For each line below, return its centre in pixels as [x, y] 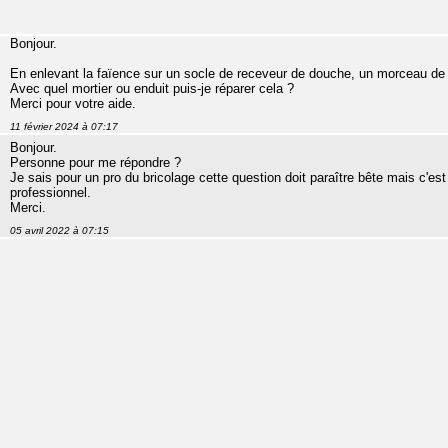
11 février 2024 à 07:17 [64, 126]
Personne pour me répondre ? [95, 162]
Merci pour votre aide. [73, 103]
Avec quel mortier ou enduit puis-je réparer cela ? [152, 88]
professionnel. [50, 192]
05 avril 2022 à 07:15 [59, 230]
